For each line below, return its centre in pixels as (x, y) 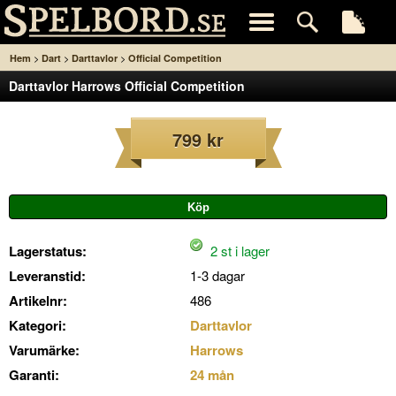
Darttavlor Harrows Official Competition (127, 86)
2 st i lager (238, 251)
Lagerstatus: (48, 251)
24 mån (212, 375)
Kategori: (38, 325)
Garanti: (34, 375)
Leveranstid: (47, 276)
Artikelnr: (38, 301)
